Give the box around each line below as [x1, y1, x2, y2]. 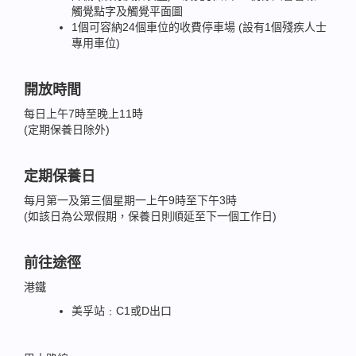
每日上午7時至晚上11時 [24, 107, 143, 120]
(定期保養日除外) [24, 123, 110, 136]
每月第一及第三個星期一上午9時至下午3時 [24, 194, 237, 207]
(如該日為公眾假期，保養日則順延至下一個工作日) [24, 210, 277, 222]
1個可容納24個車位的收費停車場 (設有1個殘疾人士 [72, 21, 327, 33]
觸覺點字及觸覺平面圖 [72, 5, 183, 17]
